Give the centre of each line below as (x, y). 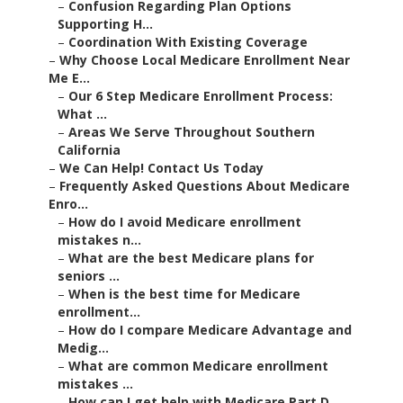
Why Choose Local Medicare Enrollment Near (205, 60)
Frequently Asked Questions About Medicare (205, 186)
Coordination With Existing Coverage (188, 42)
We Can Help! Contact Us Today (161, 168)
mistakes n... (99, 240)
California (89, 150)
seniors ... (89, 276)
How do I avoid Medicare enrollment (185, 222)
